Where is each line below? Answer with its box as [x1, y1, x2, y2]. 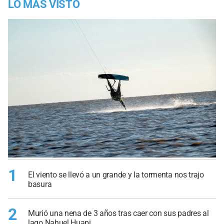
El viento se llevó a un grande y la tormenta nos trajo [28, 169, 204, 179]
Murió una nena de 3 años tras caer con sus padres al [28, 208, 209, 218]
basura [28, 179, 52, 189]
